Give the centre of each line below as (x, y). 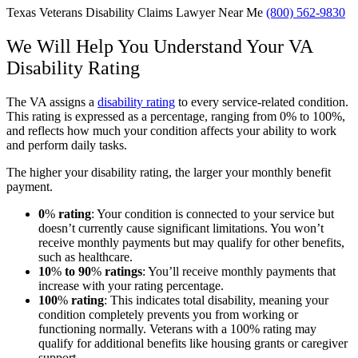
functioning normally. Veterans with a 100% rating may (177, 328)
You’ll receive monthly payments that (241, 271)
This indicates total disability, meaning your (218, 300)
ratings (122, 271)
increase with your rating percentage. (131, 285)
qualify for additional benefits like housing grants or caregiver (193, 343)
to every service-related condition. (262, 101)
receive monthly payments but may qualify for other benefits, (191, 242)
